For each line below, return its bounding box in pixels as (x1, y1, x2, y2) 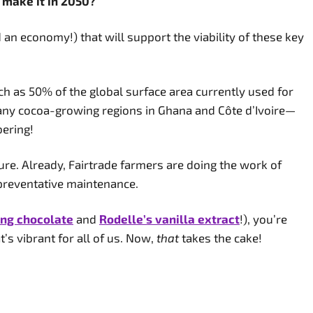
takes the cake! (179, 231, 262, 245)
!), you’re (240, 212, 287, 226)
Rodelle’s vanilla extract (99, 212, 240, 226)
